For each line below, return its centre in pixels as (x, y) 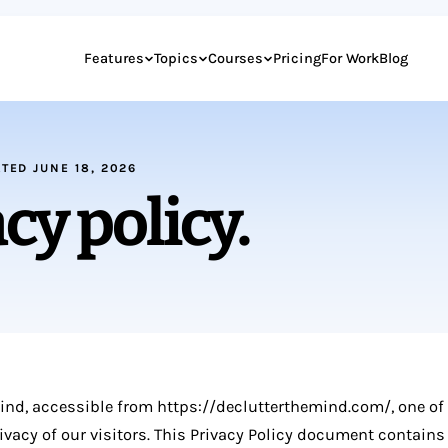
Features (114, 58)
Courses (236, 58)
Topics (176, 58)
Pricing (297, 58)
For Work (350, 58)
